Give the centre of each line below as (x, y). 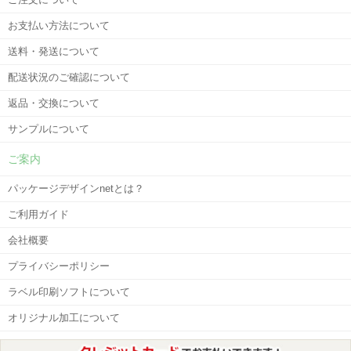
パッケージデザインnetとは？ (76, 188)
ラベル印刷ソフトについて (69, 291)
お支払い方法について (59, 25)
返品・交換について (54, 103)
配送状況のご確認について (69, 77)
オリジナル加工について (64, 317)
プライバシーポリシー (59, 266)
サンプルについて (49, 128)
